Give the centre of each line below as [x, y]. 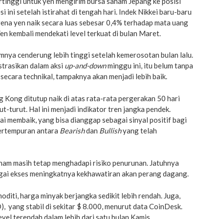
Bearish [72, 130]
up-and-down [85, 66]
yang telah [139, 130]
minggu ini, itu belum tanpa [150, 66]
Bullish [110, 130]
